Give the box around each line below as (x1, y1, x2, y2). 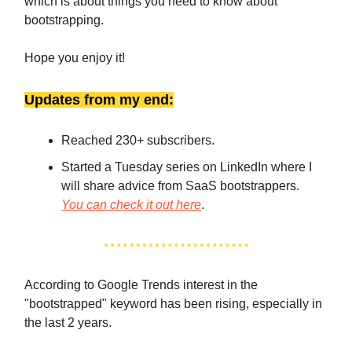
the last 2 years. (24, 316, 112, 329)
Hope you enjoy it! (24, 51, 125, 64)
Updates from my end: (24, 92, 174, 108)
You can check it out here (61, 198, 201, 211)
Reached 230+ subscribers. (61, 134, 214, 147)
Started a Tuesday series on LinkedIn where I (61, 160, 312, 174)
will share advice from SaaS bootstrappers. (61, 179, 299, 192)
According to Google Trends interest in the (24, 278, 258, 291)
